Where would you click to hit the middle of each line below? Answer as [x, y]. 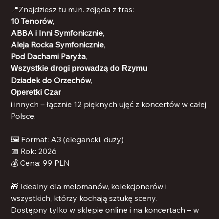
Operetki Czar [36, 92]
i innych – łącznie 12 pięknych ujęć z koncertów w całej [109, 104]
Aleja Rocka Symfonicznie [57, 45]
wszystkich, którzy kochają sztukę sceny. [84, 198]
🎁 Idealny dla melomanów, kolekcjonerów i [89, 186]
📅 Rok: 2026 [34, 151]
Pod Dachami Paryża [48, 56]
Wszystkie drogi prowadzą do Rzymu [79, 68]
